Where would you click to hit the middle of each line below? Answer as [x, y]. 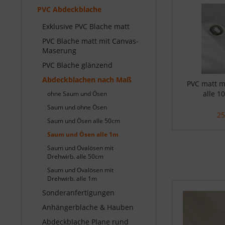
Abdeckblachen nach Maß [87, 80]
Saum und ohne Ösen [77, 107]
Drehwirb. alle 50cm [75, 156]
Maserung [59, 50]
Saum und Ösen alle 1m [83, 134]
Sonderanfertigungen [78, 193]
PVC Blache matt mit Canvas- [90, 41]
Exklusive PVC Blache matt [86, 26]
